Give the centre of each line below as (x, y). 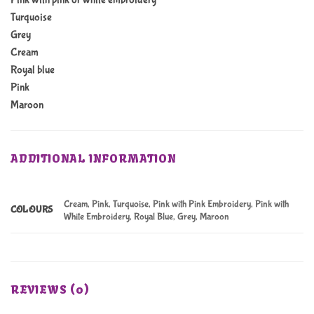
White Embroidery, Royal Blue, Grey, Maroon (147, 217)
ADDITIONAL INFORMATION (94, 158)
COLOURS (32, 209)
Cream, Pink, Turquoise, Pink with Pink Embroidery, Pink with (177, 204)
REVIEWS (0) (50, 289)
